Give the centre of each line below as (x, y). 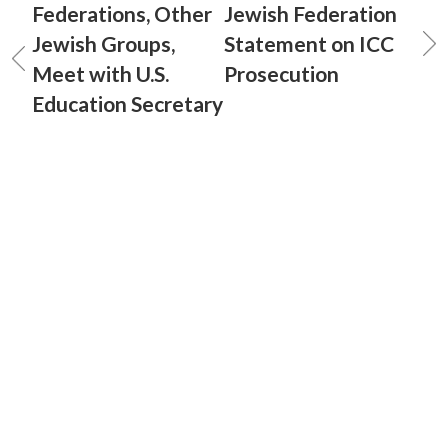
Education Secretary (127, 103)
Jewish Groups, (103, 43)
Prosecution (281, 73)
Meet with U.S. (100, 73)
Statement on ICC (309, 43)
